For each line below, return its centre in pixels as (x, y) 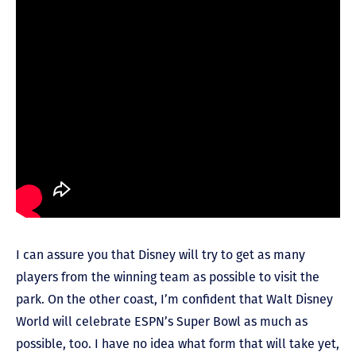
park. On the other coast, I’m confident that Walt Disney (174, 300)
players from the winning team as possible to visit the (168, 277)
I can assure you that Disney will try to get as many (161, 255)
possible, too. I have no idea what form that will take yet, (178, 344)
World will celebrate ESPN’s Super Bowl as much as (162, 322)
